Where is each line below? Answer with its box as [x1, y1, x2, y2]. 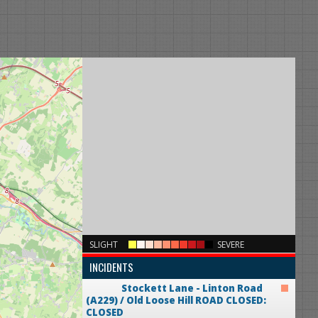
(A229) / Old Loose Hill [86, 294, 193, 307]
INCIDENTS [89, 259, 133, 275]
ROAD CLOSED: [193, 294, 266, 307]
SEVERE [217, 238, 244, 251]
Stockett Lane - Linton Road [121, 282, 263, 295]
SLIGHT [89, 238, 118, 251]
